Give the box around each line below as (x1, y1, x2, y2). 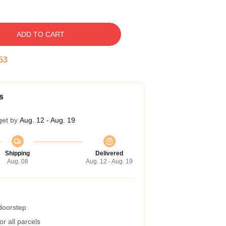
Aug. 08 (7, 158, 28, 165)
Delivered (95, 150, 123, 157)
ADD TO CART (16, 30, 65, 38)
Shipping (5, 150, 30, 157)
